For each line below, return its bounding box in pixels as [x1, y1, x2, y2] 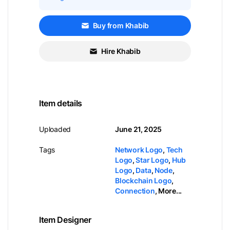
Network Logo [115, 145, 163, 154]
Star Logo [136, 156, 169, 164]
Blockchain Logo [115, 176, 172, 185]
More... [158, 186, 182, 195]
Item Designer [39, 215, 91, 225]
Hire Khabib [101, 47, 141, 55]
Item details [39, 98, 82, 108]
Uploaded [39, 125, 71, 133]
